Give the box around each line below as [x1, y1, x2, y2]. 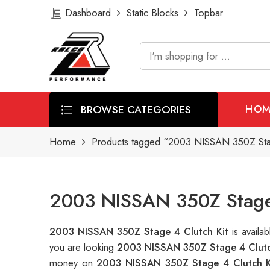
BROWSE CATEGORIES [78, 101, 191, 117]
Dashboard [62, 5, 117, 20]
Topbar [188, 5, 223, 20]
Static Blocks [121, 5, 184, 20]
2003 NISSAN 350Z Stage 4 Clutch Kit [49, 224, 232, 239]
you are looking [49, 240, 117, 255]
